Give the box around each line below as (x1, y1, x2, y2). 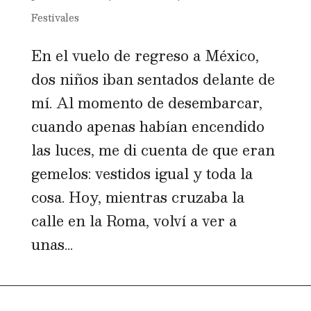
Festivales (31, 8, 79, 26)
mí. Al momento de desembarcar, (31, 90, 262, 115)
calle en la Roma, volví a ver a (31, 208, 237, 233)
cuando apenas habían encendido (31, 114, 264, 138)
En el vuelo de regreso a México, (31, 43, 259, 67)
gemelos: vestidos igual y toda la (31, 161, 253, 185)
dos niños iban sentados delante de (31, 67, 275, 91)
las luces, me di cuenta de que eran (31, 137, 275, 162)
